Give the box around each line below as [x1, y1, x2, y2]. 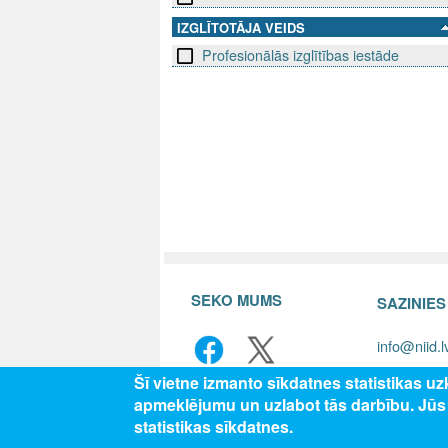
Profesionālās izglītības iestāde [202, 45, 399, 66]
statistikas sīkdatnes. [134, 415, 294, 438]
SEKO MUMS [190, 288, 282, 311]
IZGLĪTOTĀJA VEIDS [177, 18, 305, 38]
